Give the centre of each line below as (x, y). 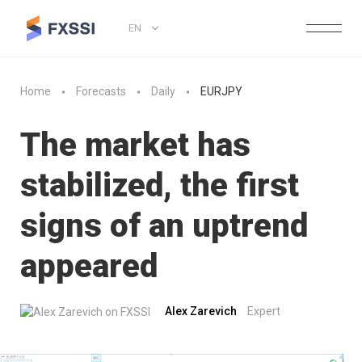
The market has (135, 145)
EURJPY (221, 92)
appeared (89, 266)
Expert (264, 311)
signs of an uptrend (164, 226)
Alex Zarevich (201, 311)
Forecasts (101, 92)
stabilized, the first (160, 185)
